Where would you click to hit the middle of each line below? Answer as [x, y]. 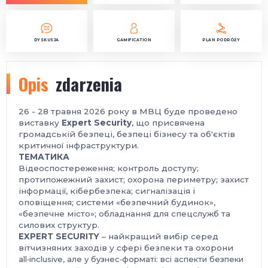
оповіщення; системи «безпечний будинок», [117, 202]
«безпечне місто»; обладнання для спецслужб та [124, 214]
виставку [40, 123]
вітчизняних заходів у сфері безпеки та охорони [126, 248]
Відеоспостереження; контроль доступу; [109, 168]
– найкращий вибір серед [159, 236]
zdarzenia [89, 84]
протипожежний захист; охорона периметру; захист [134, 179]
